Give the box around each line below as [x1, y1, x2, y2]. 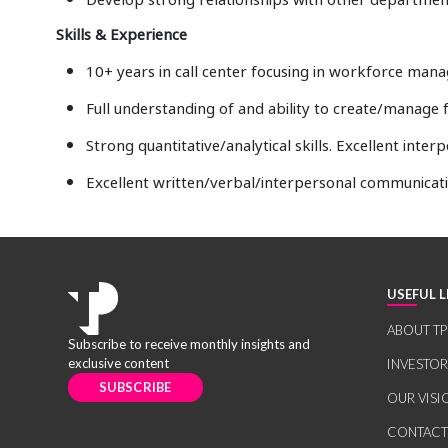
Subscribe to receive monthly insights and [67, 335, 310, 352]
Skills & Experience [56, 23, 188, 44]
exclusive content [67, 354, 169, 371]
